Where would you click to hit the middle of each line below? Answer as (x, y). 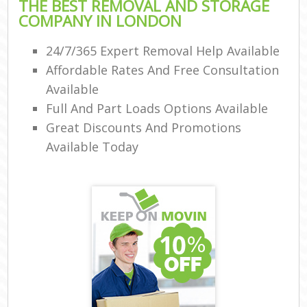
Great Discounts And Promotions (144, 128)
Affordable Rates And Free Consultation (163, 70)
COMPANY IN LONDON (100, 21)
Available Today (93, 147)
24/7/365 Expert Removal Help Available (163, 51)
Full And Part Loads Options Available (157, 109)
